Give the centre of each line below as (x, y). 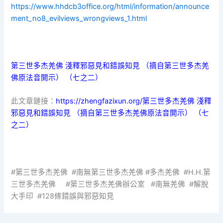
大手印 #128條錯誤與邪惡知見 (63, 196)
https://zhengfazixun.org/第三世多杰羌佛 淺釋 (134, 101)
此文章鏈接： (34, 101)
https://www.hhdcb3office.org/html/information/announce (110, 7)
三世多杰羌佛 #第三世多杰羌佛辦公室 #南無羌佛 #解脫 (110, 184)
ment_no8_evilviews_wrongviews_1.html (79, 19)
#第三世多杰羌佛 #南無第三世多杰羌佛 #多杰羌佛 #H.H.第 (111, 172)
